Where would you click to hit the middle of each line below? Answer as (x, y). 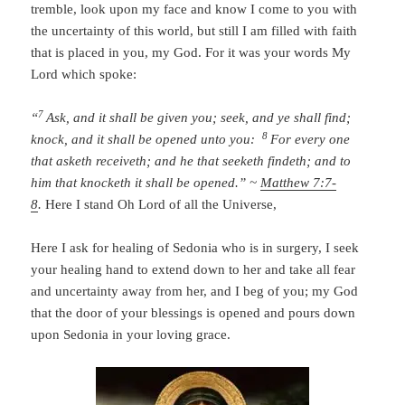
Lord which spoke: (84, 75)
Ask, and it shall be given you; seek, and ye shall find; (199, 118)
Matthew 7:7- (299, 183)
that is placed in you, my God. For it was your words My (191, 53)
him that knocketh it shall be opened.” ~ (146, 183)
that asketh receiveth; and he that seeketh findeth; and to (191, 161)
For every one (311, 140)
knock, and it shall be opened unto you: (147, 140)
